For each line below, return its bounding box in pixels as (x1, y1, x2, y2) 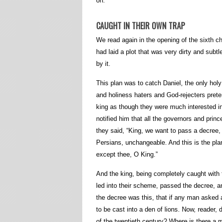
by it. (96, 60, 111, 67)
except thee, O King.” (96, 151, 158, 158)
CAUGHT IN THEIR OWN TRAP (96, 20, 185, 32)
